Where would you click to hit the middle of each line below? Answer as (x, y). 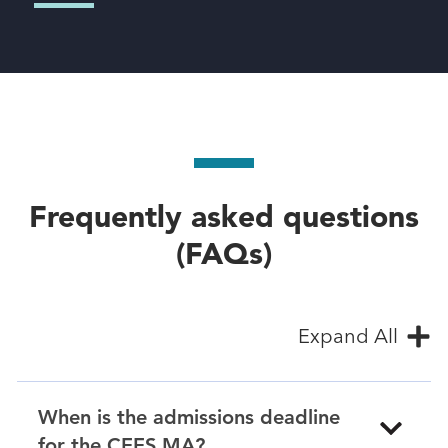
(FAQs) (223, 253)
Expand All (348, 335)
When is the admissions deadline (189, 417)
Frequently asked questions (223, 216)
